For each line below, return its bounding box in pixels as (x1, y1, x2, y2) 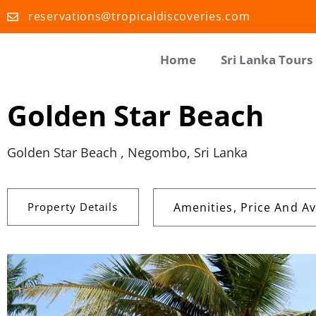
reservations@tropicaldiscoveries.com (28, 8, 250, 24)
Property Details (28, 200, 119, 214)
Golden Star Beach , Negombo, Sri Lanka (7, 144, 248, 161)
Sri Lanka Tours (220, 51, 312, 68)
